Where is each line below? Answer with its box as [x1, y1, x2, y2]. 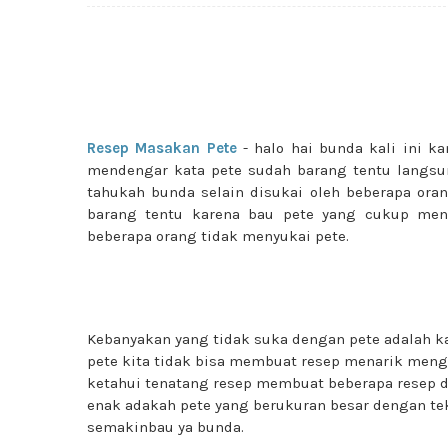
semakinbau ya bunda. [87, 418, 244, 436]
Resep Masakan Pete [87, 139, 237, 157]
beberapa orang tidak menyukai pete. [87, 227, 349, 245]
